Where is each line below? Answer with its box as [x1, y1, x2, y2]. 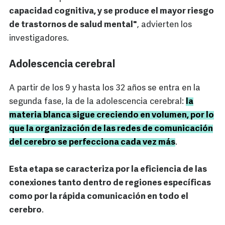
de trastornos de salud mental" [9, 21, 137, 30]
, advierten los [137, 21, 192, 30]
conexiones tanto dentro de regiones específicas [9, 179, 211, 188]
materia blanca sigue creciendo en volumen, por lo [9, 111, 214, 120]
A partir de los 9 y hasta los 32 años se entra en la [9, 84, 200, 93]
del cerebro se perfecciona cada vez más [9, 138, 175, 147]
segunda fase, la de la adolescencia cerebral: [9, 97, 186, 106]
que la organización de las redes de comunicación [9, 125, 213, 134]
